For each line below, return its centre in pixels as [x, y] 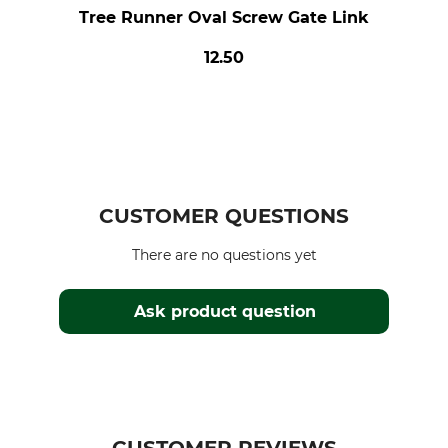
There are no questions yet [224, 255]
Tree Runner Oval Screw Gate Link [223, 17]
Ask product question [224, 311]
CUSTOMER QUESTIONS [224, 216]
